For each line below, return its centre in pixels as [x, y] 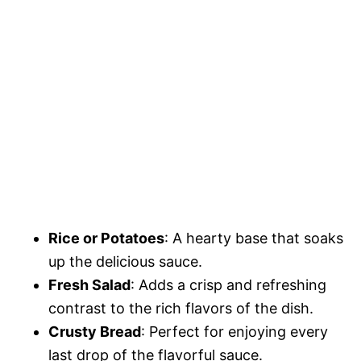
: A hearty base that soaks [254, 239]
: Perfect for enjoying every [234, 332]
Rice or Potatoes [106, 239]
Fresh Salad [89, 285]
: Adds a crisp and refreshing [228, 285]
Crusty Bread [95, 332]
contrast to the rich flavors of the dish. [181, 309]
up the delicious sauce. [125, 262]
